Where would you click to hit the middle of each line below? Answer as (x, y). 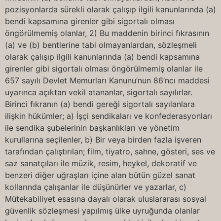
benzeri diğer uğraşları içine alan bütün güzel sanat (100, 175)
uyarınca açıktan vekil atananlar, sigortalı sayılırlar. (99, 92)
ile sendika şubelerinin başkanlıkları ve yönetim (92, 128)
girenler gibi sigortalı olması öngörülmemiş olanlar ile (104, 69)
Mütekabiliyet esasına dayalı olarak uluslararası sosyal (106, 199)
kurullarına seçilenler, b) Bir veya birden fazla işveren (103, 140)
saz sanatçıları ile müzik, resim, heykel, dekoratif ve (101, 163)
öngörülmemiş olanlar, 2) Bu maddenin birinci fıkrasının (107, 33)
